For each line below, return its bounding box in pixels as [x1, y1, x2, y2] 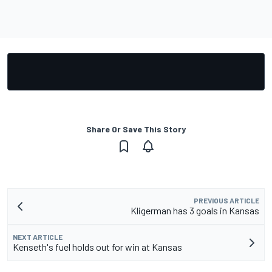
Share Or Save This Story [86, 124, 186, 135]
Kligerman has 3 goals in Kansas [131, 205, 259, 217]
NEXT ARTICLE [13, 233, 63, 242]
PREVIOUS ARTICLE [194, 196, 259, 205]
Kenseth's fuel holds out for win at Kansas [13, 241, 182, 253]
